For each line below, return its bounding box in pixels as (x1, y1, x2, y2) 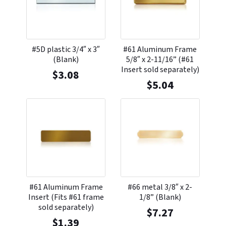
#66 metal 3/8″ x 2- (128, 182, 193, 193)
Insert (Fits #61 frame (28, 192, 104, 203)
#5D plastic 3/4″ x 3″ (32, 43, 100, 55)
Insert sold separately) (121, 64, 199, 75)
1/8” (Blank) (139, 192, 181, 203)
